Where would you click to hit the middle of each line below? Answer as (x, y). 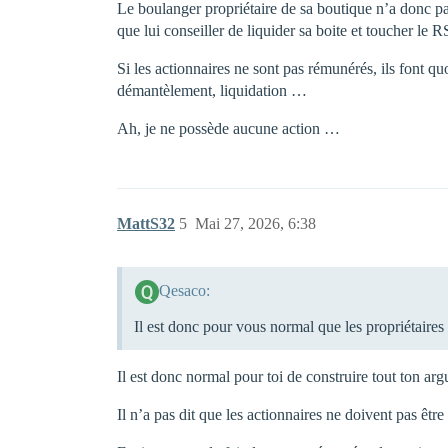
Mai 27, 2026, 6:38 (255, 223)
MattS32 (146, 223)
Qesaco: (184, 290)
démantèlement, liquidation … (212, 90)
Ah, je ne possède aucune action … (228, 128)
